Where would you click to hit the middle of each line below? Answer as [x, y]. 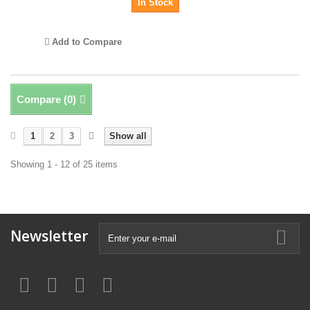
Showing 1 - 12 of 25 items [64, 165]
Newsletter [49, 236]
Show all [128, 136]
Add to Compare [86, 42]
